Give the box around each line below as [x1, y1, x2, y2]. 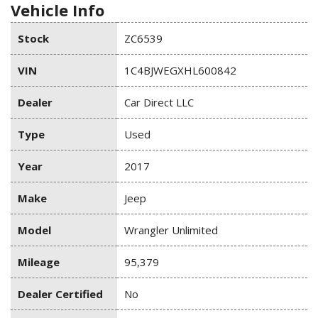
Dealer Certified [18, 287, 103, 302]
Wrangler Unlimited [124, 223, 218, 238]
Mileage [18, 255, 60, 270]
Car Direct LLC [124, 95, 194, 110]
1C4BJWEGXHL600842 [124, 63, 236, 78]
